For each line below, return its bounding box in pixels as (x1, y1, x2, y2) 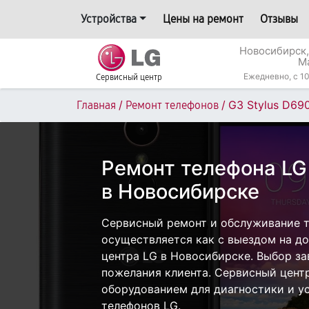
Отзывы (259, 12, 298, 26)
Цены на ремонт (162, 12, 243, 26)
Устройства (81, 12, 137, 26)
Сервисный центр (96, 72, 162, 82)
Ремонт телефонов (126, 99, 219, 112)
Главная (77, 99, 116, 112)
